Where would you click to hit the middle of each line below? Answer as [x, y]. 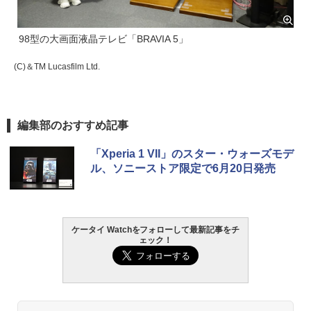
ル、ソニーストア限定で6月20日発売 [183, 168]
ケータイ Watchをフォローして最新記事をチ [155, 229]
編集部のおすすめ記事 [73, 125]
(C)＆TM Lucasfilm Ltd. [57, 67]
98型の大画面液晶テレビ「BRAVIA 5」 [103, 39]
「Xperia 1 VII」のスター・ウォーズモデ [192, 153]
